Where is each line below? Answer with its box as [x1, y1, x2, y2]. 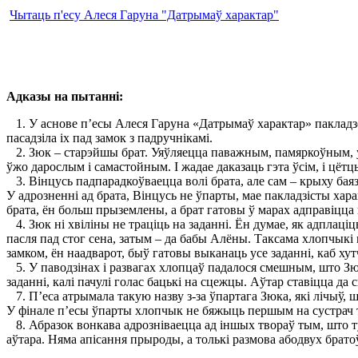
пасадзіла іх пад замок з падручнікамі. [6, 130, 213, 145]
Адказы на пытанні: [6, 89, 123, 103]
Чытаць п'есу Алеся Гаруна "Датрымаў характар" [10, 7, 279, 22]
